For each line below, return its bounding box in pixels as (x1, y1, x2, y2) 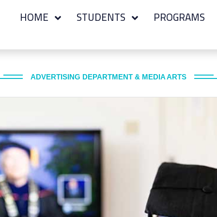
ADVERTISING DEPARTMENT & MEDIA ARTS (31, 73, 186, 81)
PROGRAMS (154, 8, 205, 27)
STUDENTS (77, 8, 128, 27)
